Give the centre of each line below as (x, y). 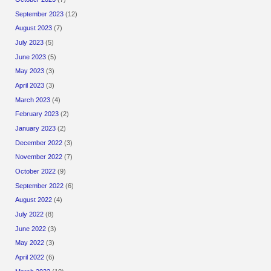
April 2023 (30, 85)
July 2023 (30, 43)
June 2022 (31, 228)
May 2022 (30, 243)
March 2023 (33, 100)
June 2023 (31, 57)
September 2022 (40, 185)
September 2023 (40, 14)
